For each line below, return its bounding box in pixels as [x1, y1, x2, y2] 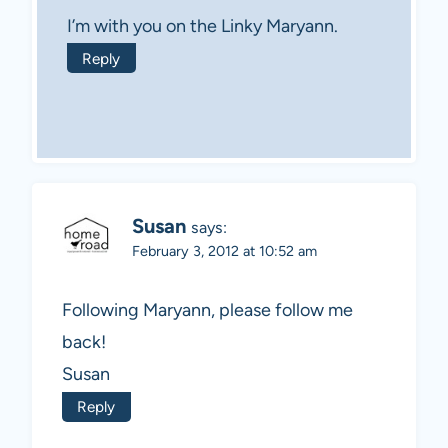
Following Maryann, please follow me [62, 299, 353, 322]
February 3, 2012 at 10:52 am [132, 241, 317, 260]
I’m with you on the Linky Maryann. [67, 14, 338, 37]
